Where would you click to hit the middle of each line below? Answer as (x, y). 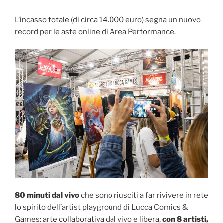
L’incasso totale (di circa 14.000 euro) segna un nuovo (108, 20)
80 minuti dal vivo (48, 195)
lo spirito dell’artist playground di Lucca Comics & (102, 207)
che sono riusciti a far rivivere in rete (144, 195)
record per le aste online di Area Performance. (95, 32)
